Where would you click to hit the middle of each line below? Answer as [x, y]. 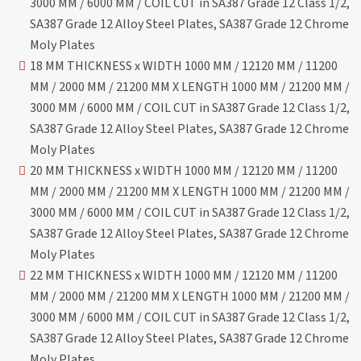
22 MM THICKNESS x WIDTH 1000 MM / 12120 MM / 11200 [184, 275]
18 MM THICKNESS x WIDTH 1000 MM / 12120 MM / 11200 [184, 66]
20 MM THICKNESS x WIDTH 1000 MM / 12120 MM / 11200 [184, 170]
